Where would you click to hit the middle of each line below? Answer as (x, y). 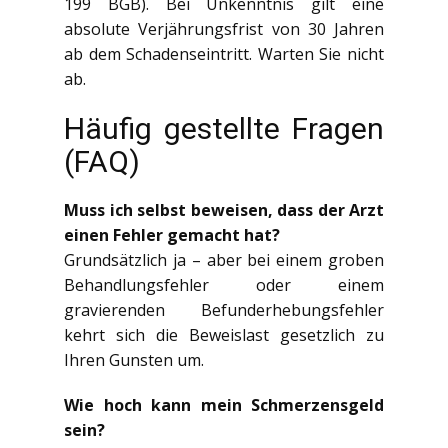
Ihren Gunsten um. (134, 359)
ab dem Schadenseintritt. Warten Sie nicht (224, 53)
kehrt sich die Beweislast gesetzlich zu (224, 334)
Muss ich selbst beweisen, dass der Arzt (224, 209)
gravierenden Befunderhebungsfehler (224, 309)
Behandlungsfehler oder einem (224, 284)
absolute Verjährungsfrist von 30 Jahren (224, 28)
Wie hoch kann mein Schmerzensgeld (224, 404)
